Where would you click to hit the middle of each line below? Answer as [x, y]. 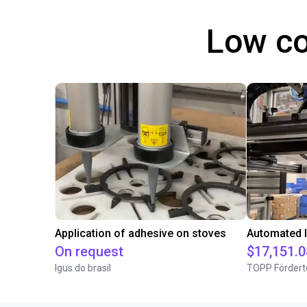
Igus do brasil [83, 268]
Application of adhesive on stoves [140, 233]
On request [89, 251]
